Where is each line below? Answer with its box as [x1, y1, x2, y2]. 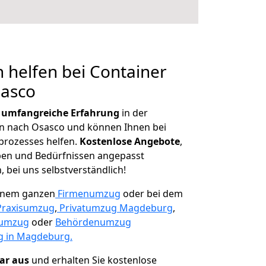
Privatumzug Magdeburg [59, 201, 173, 214]
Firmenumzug [58, 187, 121, 200]
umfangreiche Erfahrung [1, 106, 119, 119]
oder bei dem [121, 187, 183, 200]
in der [119, 106, 148, 119]
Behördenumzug [55, 216, 131, 229]
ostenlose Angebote [86, 135, 180, 148]
